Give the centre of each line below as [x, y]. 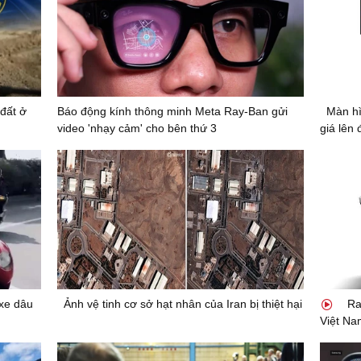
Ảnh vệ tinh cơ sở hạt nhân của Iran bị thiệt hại [183, 303]
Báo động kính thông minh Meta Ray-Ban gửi [172, 112]
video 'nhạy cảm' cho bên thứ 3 [137, 129]
